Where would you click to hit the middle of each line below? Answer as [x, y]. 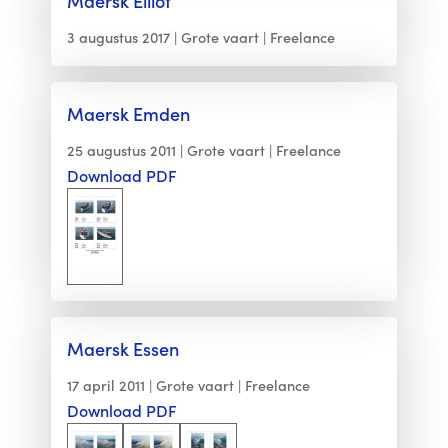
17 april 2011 [105, 384]
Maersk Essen [122, 348]
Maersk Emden [128, 113]
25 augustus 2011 [121, 149]
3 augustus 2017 [118, 36]
